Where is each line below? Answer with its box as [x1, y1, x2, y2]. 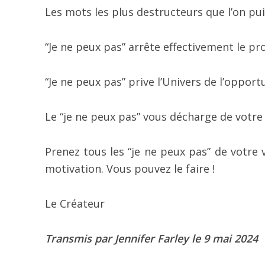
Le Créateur [44, 196, 105, 211]
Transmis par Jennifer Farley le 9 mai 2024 [44, 231, 258, 246]
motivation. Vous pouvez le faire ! [44, 161, 215, 176]
